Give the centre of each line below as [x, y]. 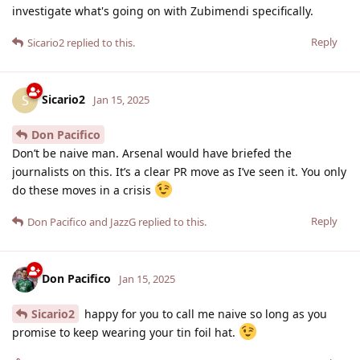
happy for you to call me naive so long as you [204, 313]
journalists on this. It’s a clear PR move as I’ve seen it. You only [179, 171]
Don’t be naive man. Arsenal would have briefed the [152, 153]
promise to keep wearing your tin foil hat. [125, 332]
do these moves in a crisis [83, 190]
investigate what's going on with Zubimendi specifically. [163, 10]
